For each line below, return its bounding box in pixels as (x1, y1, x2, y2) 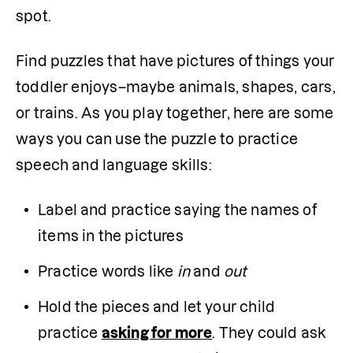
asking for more (101, 325, 213, 340)
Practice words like (38, 263, 177, 279)
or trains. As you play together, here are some (16, 105, 334, 121)
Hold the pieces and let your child (38, 299, 276, 314)
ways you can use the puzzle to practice (16, 131, 299, 147)
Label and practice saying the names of (38, 202, 317, 217)
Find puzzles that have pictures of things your (16, 53, 335, 69)
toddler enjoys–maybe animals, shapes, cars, (16, 79, 336, 95)
